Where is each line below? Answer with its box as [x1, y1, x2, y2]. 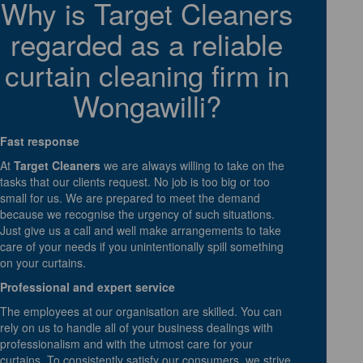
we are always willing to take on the [100, 156, 284, 173]
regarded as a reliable [11, 23, 284, 64]
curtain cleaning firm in [4, 53, 289, 95]
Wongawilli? [72, 84, 221, 126]
